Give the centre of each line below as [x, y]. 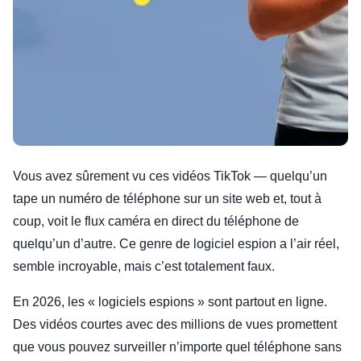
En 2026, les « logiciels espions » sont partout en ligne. [170, 302]
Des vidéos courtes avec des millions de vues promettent [175, 324]
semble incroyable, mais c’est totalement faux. [144, 266]
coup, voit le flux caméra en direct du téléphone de [156, 221]
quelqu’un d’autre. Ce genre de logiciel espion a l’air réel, [176, 244]
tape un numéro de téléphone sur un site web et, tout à [167, 199]
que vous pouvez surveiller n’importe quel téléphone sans [177, 347]
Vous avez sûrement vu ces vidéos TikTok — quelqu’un [170, 176]
